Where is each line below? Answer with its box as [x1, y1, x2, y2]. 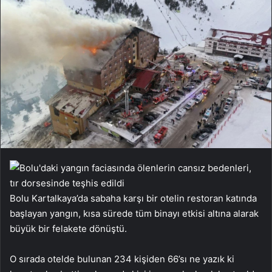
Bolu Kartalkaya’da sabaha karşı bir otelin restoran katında [10, 192, 257, 204]
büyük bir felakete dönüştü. [10, 222, 127, 234]
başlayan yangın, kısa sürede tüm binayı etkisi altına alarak [10, 207, 259, 219]
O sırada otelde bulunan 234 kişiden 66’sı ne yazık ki [10, 253, 234, 265]
